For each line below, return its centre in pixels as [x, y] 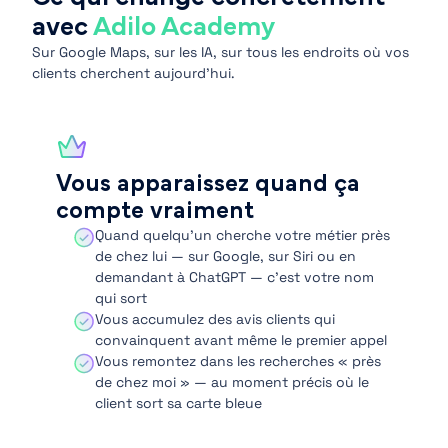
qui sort [121, 298]
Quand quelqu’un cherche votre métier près [243, 235]
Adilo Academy [184, 27]
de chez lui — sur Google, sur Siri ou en [226, 256]
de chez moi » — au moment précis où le [232, 382]
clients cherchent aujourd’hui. [133, 73]
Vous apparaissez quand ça [208, 184]
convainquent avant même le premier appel [241, 340]
